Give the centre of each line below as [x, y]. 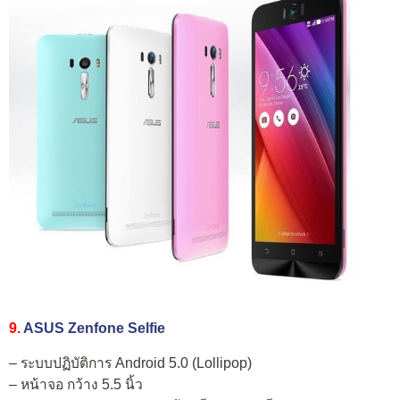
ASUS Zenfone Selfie [94, 328]
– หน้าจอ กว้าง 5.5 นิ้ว [76, 385]
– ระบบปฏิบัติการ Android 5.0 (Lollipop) [130, 363]
